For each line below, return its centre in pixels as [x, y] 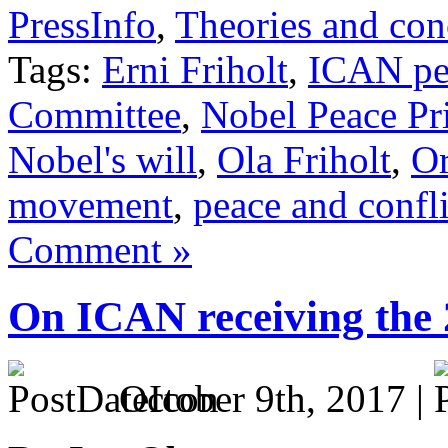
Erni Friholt [195, 69]
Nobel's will [102, 159]
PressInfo [82, 24]
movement [90, 204]
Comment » [100, 249]
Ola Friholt [304, 159]
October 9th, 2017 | [271, 399]
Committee [94, 114]
